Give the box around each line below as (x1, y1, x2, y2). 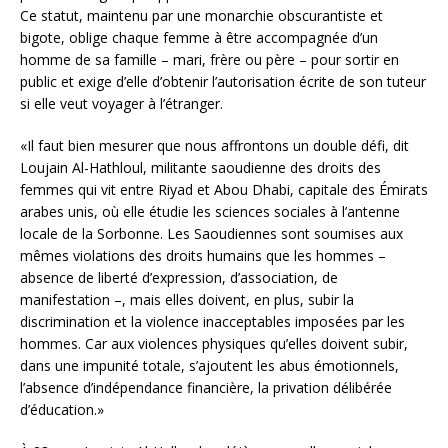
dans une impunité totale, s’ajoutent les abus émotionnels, (20, 356, 399, 376)
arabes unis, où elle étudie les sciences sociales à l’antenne (20, 202, 400, 222)
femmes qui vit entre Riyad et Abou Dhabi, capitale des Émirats (20, 180, 428, 200)
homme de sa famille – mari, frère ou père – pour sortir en (20, 50, 399, 70)
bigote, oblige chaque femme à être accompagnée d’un (20, 28, 378, 48)
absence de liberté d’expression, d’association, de (20, 268, 338, 288)
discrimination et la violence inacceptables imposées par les (20, 312, 405, 332)
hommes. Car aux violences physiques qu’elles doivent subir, (20, 334, 408, 354)
